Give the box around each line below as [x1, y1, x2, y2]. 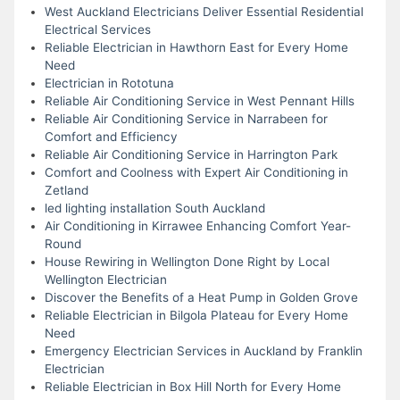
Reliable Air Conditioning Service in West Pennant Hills [44, 93, 354, 108]
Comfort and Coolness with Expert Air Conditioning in [44, 164, 348, 179]
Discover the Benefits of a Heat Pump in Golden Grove [44, 289, 358, 304]
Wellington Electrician [44, 271, 167, 287]
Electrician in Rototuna [44, 75, 174, 90]
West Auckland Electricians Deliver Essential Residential [44, 4, 363, 19]
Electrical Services [44, 21, 151, 37]
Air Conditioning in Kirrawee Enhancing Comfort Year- [44, 218, 351, 233]
